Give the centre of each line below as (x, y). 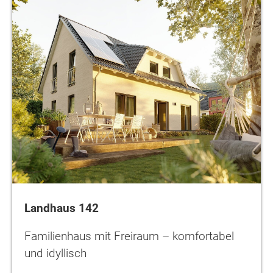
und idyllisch (55, 253)
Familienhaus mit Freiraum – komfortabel (129, 236)
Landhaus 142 (62, 208)
